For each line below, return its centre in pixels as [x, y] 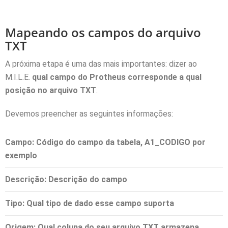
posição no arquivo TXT [51, 90]
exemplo [21, 155]
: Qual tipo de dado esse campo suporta [98, 203]
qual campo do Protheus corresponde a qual [117, 77]
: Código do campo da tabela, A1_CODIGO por [119, 142]
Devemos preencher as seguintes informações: [89, 113]
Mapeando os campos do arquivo [103, 32]
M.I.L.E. [19, 77]
